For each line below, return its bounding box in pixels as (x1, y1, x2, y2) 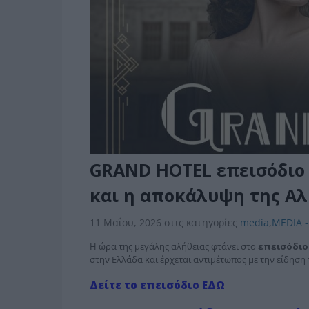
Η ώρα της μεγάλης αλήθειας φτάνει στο (89, 240, 258, 253)
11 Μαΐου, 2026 (89, 216, 164, 230)
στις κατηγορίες (163, 216, 240, 230)
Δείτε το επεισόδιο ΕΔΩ (89, 277, 225, 292)
